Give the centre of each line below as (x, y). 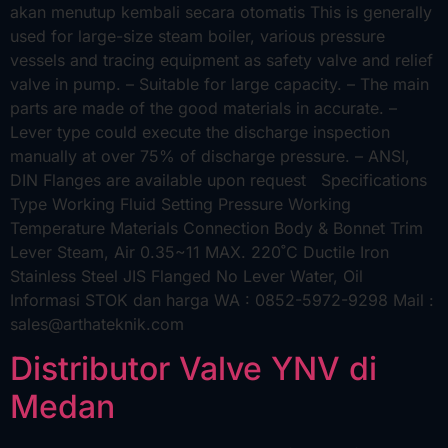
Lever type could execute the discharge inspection (200, 132)
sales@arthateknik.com (97, 324)
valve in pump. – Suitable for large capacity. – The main (219, 84)
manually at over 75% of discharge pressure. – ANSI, (210, 156)
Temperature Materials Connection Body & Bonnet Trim (216, 228)
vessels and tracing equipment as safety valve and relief (221, 60)
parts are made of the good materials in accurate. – (203, 108)
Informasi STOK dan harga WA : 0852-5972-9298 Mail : (222, 300)
